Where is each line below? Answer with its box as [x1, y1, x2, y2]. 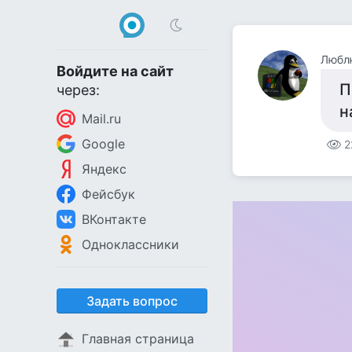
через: [57, 82, 100, 98]
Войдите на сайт [57, 63, 174, 79]
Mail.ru [82, 111, 121, 126]
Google [82, 136, 125, 152]
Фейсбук [82, 186, 135, 202]
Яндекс [82, 161, 126, 177]
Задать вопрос [86, 293, 178, 309]
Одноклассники [82, 236, 179, 252]
